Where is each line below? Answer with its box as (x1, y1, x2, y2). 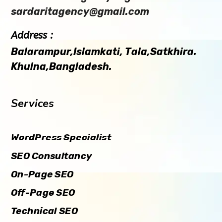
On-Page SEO (11, 168, 74, 180)
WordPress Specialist (11, 131, 111, 143)
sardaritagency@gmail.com (11, 5, 150, 17)
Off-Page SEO (11, 186, 75, 198)
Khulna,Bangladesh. (11, 60, 112, 72)
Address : (11, 30, 54, 41)
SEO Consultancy (11, 150, 92, 162)
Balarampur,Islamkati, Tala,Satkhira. (11, 46, 197, 57)
